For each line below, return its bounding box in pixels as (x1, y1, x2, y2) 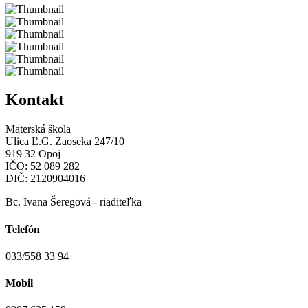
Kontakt (5, 91, 64, 109)
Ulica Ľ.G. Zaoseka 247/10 (5, 135, 124, 148)
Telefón (5, 223, 40, 235)
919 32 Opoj (5, 148, 60, 160)
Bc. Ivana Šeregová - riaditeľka (5, 196, 142, 208)
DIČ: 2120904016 (5, 173, 85, 185)
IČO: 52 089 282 (5, 160, 80, 173)
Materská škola (5, 123, 71, 135)
